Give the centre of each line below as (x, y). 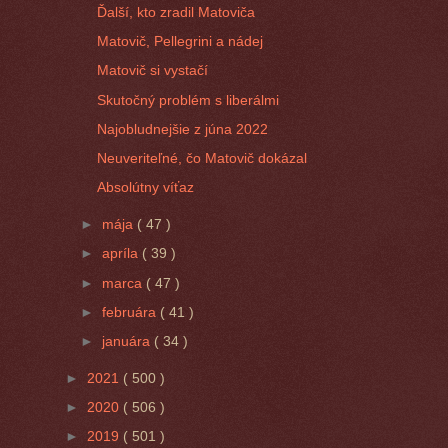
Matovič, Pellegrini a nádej (180, 41)
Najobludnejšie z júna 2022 (183, 128)
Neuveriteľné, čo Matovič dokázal (202, 158)
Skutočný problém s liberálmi (188, 99)
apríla (122, 253)
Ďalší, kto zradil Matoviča (176, 11)
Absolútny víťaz (146, 187)
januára (128, 341)
